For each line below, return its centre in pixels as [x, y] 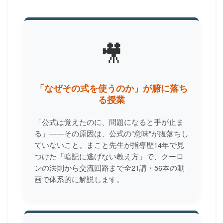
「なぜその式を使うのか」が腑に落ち [111, 88]
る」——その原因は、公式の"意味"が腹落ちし [111, 133]
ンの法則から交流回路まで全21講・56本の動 [110, 167]
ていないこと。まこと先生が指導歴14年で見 [109, 144]
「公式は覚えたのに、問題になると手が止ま [109, 121]
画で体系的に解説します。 [79, 179]
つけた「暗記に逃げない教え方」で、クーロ [109, 156]
